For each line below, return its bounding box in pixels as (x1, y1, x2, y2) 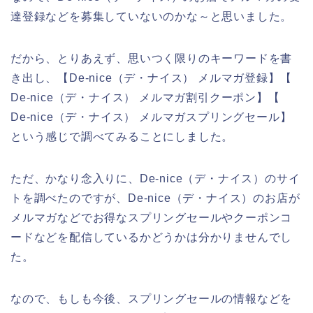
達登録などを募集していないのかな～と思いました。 (10, 10, 293, 22)
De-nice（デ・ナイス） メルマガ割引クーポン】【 (10, 91, 280, 103)
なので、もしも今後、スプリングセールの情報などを (10, 292, 293, 305)
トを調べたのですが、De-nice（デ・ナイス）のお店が (10, 191, 300, 204)
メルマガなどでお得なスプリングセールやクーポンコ (10, 211, 293, 224)
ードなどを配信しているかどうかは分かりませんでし (10, 231, 293, 243)
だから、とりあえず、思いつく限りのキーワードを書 (10, 52, 293, 64)
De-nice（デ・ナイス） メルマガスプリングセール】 (10, 110, 292, 123)
